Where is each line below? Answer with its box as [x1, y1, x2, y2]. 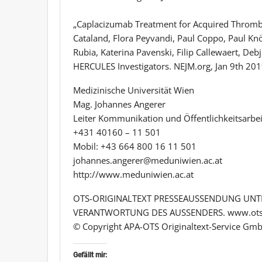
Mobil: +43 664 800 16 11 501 [73, 140, 196, 152]
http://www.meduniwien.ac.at [73, 168, 194, 180]
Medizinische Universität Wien [73, 84, 194, 96]
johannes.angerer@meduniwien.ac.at [73, 154, 222, 166]
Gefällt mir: [73, 250, 107, 259]
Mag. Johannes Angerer [73, 98, 166, 110]
